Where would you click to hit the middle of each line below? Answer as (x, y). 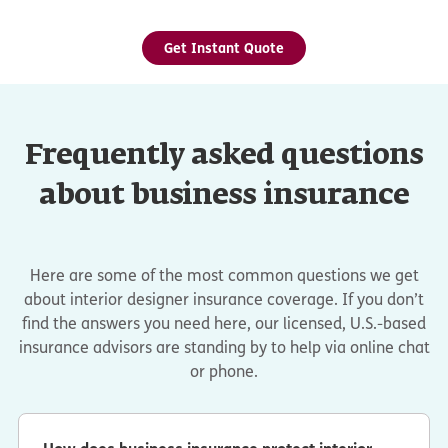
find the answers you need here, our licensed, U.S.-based (224, 324)
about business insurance (224, 196)
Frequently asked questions (224, 156)
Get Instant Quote (224, 47)
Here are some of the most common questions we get (224, 276)
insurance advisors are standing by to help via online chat (224, 348)
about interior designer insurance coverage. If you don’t (224, 300)
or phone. (224, 372)
